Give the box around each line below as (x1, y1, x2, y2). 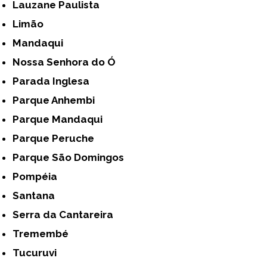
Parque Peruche (19, 132, 95, 144)
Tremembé (19, 227, 69, 240)
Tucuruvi (19, 246, 57, 259)
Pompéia (19, 170, 58, 182)
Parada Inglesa (19, 74, 90, 87)
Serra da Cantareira (19, 208, 114, 221)
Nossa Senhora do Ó (20, 55, 116, 68)
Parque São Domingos (19, 151, 125, 163)
